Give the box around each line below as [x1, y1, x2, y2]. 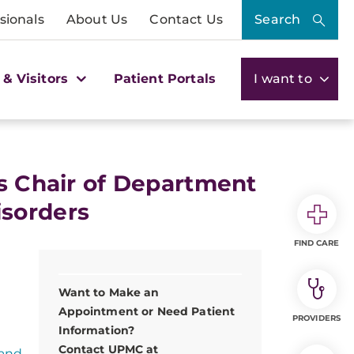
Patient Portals [113, 70, 217, 86]
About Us [66, 12, 128, 27]
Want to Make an [58, 285, 160, 299]
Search [254, 12, 301, 27]
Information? [58, 323, 135, 337]
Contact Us [149, 12, 223, 27]
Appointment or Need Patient [58, 304, 235, 318]
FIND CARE [293, 238, 340, 248]
